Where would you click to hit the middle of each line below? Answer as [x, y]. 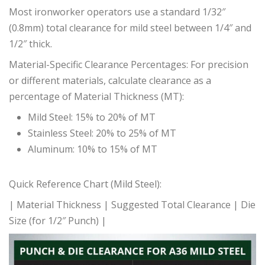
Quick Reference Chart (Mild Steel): [85, 184]
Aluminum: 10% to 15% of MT [93, 149]
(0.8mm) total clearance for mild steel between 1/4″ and [130, 28]
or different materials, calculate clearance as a [110, 81]
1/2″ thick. [30, 44]
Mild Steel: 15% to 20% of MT [92, 117]
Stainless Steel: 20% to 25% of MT [102, 133]
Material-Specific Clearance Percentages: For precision [129, 65]
